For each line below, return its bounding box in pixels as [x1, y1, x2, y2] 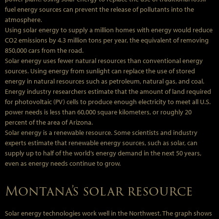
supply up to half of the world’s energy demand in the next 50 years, [5, 148, 201, 157]
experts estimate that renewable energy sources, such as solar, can [5, 138, 197, 147]
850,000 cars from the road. [5, 45, 84, 55]
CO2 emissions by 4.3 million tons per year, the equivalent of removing [5, 35, 209, 44]
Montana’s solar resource [5, 180, 193, 201]
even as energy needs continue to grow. [5, 158, 121, 168]
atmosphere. [5, 15, 42, 24]
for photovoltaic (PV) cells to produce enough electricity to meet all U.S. [5, 97, 211, 106]
